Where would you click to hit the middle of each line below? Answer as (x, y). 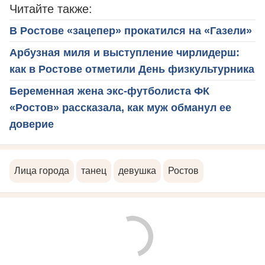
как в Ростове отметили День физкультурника (132, 70)
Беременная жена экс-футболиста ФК (109, 91)
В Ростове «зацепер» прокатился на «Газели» (131, 31)
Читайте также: (51, 9)
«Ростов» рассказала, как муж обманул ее (120, 108)
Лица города (42, 171)
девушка (137, 171)
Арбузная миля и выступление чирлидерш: (125, 53)
